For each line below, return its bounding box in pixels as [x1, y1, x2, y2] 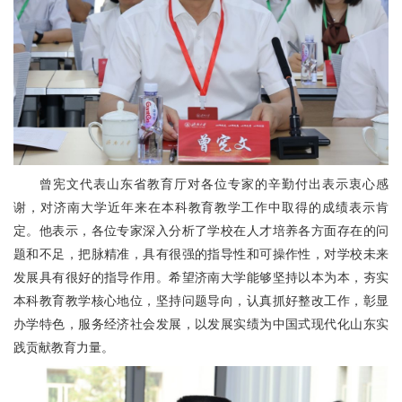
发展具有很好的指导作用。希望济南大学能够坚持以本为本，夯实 [13, 269, 389, 284]
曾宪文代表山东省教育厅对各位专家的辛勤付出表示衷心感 [39, 176, 389, 191]
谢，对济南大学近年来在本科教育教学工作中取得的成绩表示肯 [13, 199, 389, 214]
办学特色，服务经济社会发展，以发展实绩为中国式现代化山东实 [13, 316, 389, 331]
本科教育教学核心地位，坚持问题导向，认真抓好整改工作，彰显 [13, 293, 389, 308]
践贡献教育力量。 [13, 339, 114, 354]
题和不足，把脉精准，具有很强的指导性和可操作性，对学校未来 [13, 246, 389, 261]
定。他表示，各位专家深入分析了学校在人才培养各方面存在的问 [13, 223, 389, 238]
